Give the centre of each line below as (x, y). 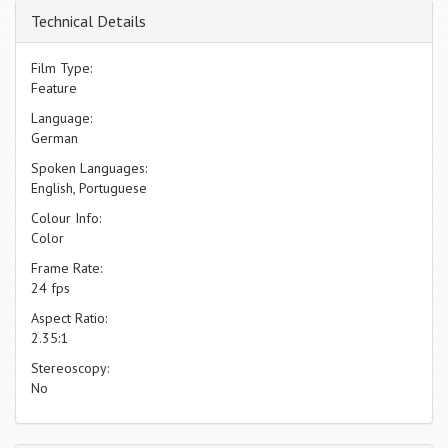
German (54, 138)
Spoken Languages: (89, 168)
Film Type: (61, 68)
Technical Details (88, 21)
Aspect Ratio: (69, 318)
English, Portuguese (89, 188)
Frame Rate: (66, 268)
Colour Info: (66, 218)
